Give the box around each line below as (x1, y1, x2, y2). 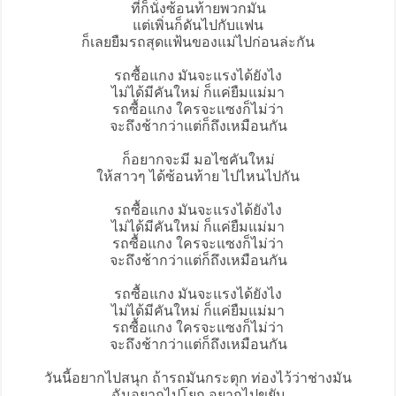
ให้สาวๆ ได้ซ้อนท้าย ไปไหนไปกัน (96, 169, 300, 185)
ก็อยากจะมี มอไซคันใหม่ (121, 152, 275, 168)
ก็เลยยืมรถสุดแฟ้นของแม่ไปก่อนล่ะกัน (81, 34, 315, 50)
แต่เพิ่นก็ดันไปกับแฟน (133, 18, 263, 34)
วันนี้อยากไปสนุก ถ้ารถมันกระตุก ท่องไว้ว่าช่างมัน (44, 370, 352, 386)
